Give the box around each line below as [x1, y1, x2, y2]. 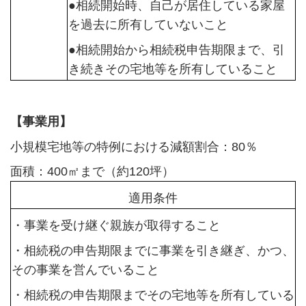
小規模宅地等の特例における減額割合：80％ [10, 139, 258, 154]
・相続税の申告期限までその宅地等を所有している [11, 288, 294, 303]
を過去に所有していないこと [68, 18, 228, 32]
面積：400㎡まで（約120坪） [10, 165, 174, 179]
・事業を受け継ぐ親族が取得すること [11, 219, 221, 233]
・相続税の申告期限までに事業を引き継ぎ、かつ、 [11, 244, 294, 258]
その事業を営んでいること [11, 263, 159, 277]
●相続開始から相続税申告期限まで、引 [68, 43, 285, 57]
